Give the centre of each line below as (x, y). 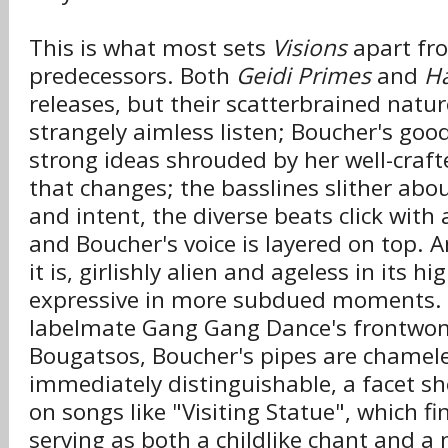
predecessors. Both (132, 75)
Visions (309, 47)
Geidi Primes (303, 75)
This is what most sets (150, 47)
